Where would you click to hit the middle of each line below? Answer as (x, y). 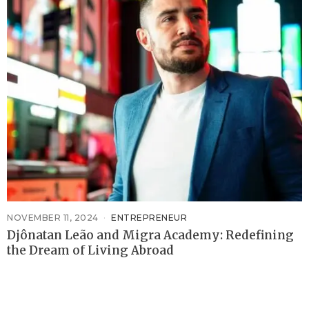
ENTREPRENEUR (149, 218)
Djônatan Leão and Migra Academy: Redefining (150, 236)
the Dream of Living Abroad (90, 251)
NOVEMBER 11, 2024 (53, 218)
